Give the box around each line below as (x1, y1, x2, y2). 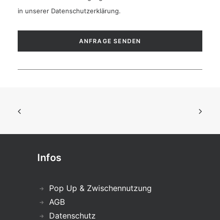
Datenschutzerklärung (51, 7, 119, 15)
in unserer (18, 7, 51, 15)
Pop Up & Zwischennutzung (49, 183, 152, 193)
